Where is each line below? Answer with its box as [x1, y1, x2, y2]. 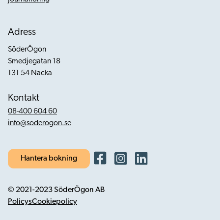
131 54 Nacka [8, 69, 52, 77]
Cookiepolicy [32, 198, 77, 206]
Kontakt [8, 93, 39, 103]
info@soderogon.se [8, 119, 71, 127]
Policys [8, 198, 32, 206]
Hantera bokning [21, 155, 77, 163]
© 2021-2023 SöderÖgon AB [8, 186, 105, 194]
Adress [8, 27, 36, 37]
